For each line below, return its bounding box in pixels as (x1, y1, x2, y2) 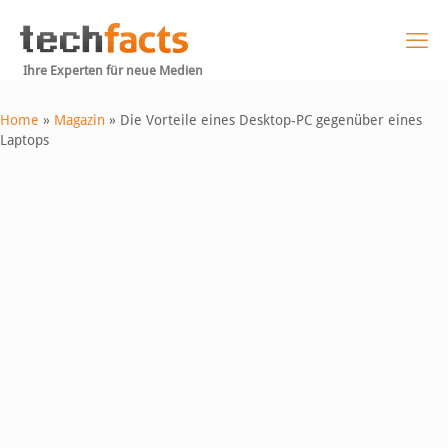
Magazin (54, 112, 105, 128)
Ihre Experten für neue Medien (23, 63, 203, 78)
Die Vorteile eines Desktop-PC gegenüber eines (120, 112, 422, 128)
